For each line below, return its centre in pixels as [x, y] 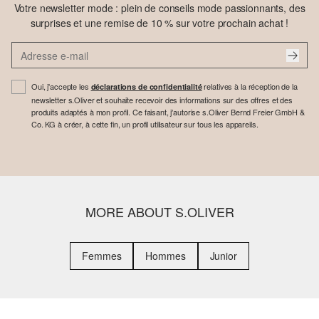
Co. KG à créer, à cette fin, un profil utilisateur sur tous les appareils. [145, 124]
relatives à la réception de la [250, 87]
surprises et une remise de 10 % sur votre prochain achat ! [159, 23]
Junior [223, 256]
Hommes [166, 256]
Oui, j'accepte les [61, 87]
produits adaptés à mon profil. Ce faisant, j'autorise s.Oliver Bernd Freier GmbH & [168, 112]
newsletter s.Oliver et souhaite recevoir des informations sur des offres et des [162, 100]
